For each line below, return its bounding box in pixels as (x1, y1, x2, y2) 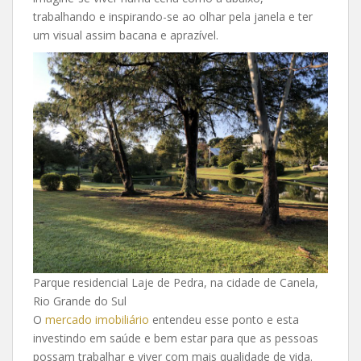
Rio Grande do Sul (33, 293, 127, 309)
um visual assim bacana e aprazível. (33, 27, 218, 43)
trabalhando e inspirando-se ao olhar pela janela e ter (33, 8, 313, 24)
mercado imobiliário (45, 312, 149, 327)
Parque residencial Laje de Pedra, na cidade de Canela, (33, 275, 318, 290)
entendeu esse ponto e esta (149, 312, 299, 327)
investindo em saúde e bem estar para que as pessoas (33, 330, 318, 346)
